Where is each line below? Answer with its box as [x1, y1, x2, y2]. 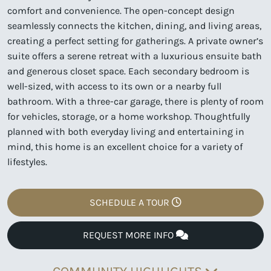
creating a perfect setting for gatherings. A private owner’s [7, 34, 263, 47]
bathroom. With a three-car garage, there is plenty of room [7, 95, 264, 107]
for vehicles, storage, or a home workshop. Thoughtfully [7, 110, 250, 122]
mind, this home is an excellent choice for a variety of [7, 140, 243, 152]
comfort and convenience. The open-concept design [7, 4, 235, 16]
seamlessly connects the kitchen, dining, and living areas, [7, 19, 261, 31]
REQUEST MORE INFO [83, 229, 176, 241]
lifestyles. [7, 155, 47, 168]
